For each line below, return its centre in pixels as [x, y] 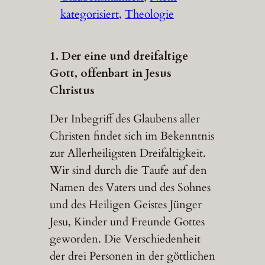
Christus [72, 90]
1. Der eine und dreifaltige [119, 56]
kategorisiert [90, 14]
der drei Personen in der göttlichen [132, 256]
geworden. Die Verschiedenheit [125, 239]
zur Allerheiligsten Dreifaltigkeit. [127, 153]
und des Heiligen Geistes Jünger [125, 204]
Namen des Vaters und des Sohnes [130, 187]
